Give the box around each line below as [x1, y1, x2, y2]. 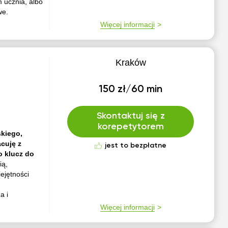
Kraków [115, 58, 146, 68]
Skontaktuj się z [96, 111, 165, 121]
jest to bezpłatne [105, 142, 167, 149]
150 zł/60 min [99, 84, 163, 95]
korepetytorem [97, 122, 164, 131]
